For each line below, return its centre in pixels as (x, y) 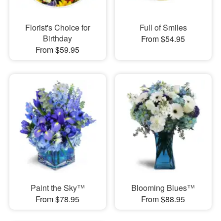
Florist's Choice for (57, 27)
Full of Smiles (163, 27)
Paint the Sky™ (57, 188)
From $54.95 (163, 38)
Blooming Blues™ (163, 188)
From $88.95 (163, 199)
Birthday (58, 38)
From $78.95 (58, 199)
